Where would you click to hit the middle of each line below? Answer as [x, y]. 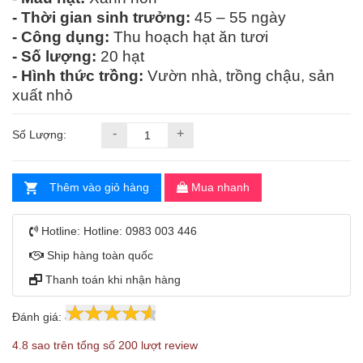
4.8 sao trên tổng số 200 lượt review [105, 346]
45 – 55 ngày [238, 18]
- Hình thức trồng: [78, 76]
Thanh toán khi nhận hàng [111, 280]
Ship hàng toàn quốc [98, 256]
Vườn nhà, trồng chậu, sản [239, 76]
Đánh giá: [37, 317]
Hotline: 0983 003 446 [140, 231]
